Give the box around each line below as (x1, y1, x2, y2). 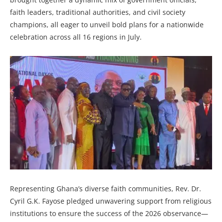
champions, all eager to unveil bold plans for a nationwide (10, 19, 204, 29)
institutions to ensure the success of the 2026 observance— (10, 209, 208, 219)
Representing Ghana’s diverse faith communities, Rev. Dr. (10, 184, 201, 194)
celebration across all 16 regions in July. (10, 32, 142, 42)
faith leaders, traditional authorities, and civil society (10, 7, 185, 17)
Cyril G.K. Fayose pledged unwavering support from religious (10, 196, 212, 206)
